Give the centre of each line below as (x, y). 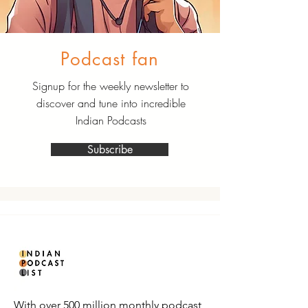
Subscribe (110, 150)
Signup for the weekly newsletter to (111, 86)
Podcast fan (110, 59)
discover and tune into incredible (111, 103)
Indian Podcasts (111, 120)
